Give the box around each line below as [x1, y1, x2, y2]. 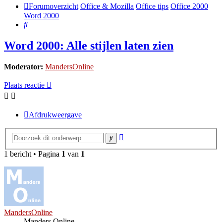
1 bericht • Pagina [4, 149, 61, 158]
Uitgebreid [123, 131, 157, 140]
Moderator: [4, 62, 43, 71]
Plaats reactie [4, 81, 45, 90]
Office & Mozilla [80, 2, 134, 11]
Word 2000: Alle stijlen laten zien [4, 39, 173, 53]
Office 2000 [170, 2, 208, 11]
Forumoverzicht [29, 2, 78, 11]
